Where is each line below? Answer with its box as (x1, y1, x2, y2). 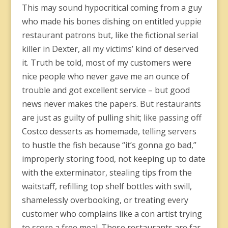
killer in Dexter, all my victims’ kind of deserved (21, 43, 198, 54)
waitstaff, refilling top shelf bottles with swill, (21, 181, 192, 192)
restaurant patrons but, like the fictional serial (21, 30, 198, 41)
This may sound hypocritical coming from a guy (21, 2, 202, 13)
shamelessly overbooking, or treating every (21, 194, 188, 206)
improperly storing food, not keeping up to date (21, 153, 206, 164)
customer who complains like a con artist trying (21, 208, 202, 219)
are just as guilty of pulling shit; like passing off (21, 112, 202, 123)
